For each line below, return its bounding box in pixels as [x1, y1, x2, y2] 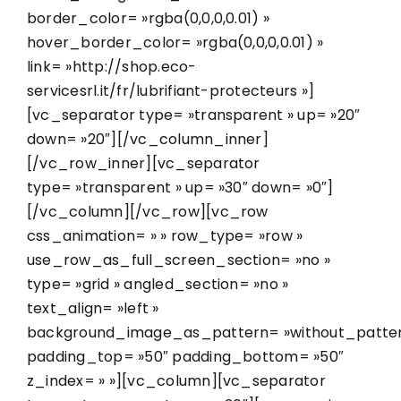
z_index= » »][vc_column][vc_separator [27, 371, 326, 391]
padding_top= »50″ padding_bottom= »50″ [27, 346, 345, 367]
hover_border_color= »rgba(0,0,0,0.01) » [27, 32, 324, 53]
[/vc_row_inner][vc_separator [27, 153, 260, 174]
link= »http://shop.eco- [27, 56, 197, 77]
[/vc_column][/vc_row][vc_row [27, 201, 269, 222]
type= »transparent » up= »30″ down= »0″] [27, 177, 334, 198]
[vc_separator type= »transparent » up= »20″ [27, 105, 361, 125]
